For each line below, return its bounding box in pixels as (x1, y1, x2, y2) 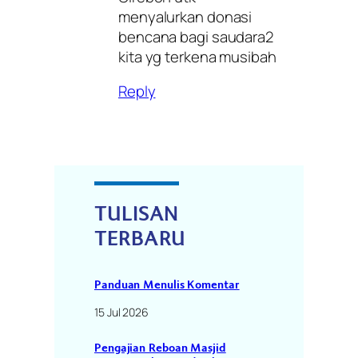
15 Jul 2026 (94, 304, 149, 320)
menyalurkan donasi (118, 6, 253, 27)
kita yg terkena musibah (118, 46, 276, 67)
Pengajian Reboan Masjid (94, 340, 226, 356)
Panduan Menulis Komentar (94, 276, 240, 292)
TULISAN (94, 202, 180, 228)
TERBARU (94, 227, 186, 253)
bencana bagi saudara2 (118, 26, 273, 47)
